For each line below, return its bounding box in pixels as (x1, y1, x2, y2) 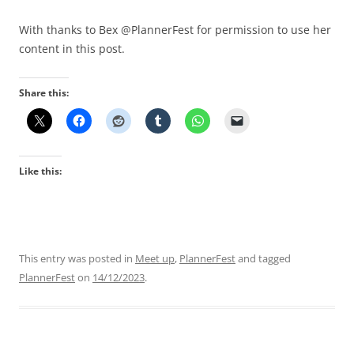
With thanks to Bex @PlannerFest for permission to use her (19, 21, 331, 37)
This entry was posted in (19, 250, 135, 265)
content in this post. (19, 40, 125, 56)
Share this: (19, 85, 69, 100)
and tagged (235, 250, 291, 265)
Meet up (135, 250, 175, 265)
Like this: (19, 164, 62, 178)
